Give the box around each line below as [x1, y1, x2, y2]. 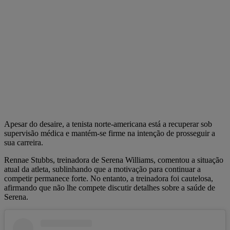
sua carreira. [4, 138, 43, 147]
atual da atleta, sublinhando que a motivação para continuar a [4, 165, 201, 174]
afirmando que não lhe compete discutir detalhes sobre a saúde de [4, 183, 215, 193]
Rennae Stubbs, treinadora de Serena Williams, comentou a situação [4, 156, 223, 165]
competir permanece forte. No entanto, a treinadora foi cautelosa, [4, 174, 213, 183]
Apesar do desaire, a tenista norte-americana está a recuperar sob [4, 120, 212, 129]
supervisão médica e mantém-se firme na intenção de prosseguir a [4, 129, 215, 138]
